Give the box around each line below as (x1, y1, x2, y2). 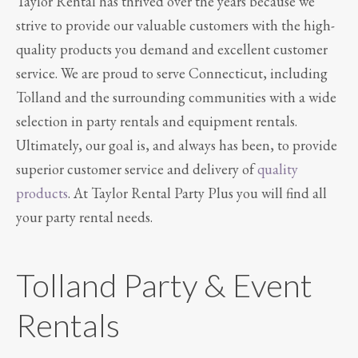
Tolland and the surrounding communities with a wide (16, 87, 336, 106)
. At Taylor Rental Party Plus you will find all (68, 183, 327, 202)
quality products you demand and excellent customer (16, 39, 328, 58)
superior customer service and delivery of (16, 159, 257, 178)
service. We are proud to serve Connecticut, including (16, 63, 328, 82)
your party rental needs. (16, 207, 153, 226)
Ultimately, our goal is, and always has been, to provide (16, 135, 337, 154)
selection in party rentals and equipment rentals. (16, 111, 297, 130)
